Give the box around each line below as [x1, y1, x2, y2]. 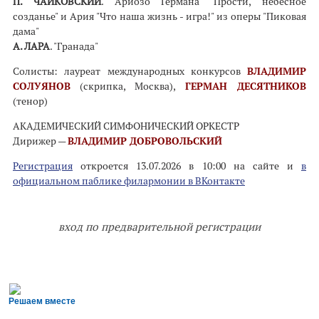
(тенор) [13, 95, 48, 108]
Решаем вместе [9, 296, 75, 306]
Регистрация [13, 159, 73, 172]
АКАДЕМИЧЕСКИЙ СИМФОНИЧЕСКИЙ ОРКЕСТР [13, 120, 239, 132]
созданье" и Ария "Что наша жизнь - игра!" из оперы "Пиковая [13, 10, 306, 23]
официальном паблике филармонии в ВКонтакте [13, 174, 245, 187]
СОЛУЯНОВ [13, 80, 70, 93]
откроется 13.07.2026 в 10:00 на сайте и [73, 159, 301, 172]
